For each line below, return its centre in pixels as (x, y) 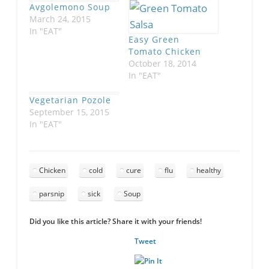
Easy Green (154, 39)
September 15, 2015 (69, 112)
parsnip (51, 194)
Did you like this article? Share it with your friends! (115, 222)
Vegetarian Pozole (70, 100)
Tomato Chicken (165, 51)
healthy (208, 171)
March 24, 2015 (60, 19)
